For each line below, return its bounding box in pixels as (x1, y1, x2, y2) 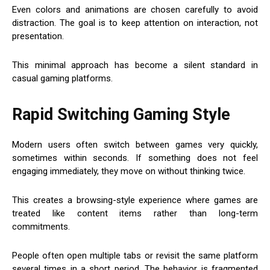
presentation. (12, 31, 64, 42)
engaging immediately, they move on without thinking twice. (12, 166, 245, 177)
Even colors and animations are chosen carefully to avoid (12, 4, 258, 16)
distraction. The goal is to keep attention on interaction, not (12, 17, 258, 29)
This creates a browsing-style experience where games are (12, 195, 258, 206)
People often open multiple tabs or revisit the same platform (12, 250, 258, 262)
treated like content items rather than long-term (12, 208, 258, 219)
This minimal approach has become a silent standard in (12, 60, 258, 71)
